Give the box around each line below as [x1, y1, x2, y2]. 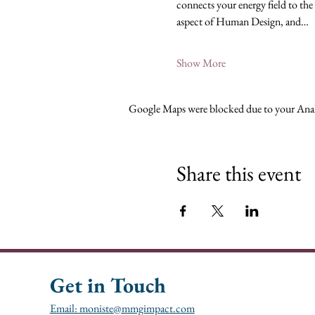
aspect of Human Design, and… [176, 14, 309, 29]
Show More [176, 56, 226, 70]
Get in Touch [49, 271, 166, 299]
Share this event [176, 160, 301, 187]
